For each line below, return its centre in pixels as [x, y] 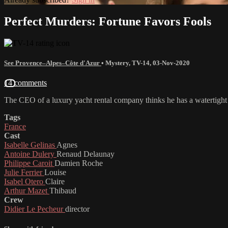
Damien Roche [79, 163]
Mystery [117, 63]
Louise [55, 172]
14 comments [25, 82]
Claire [55, 181]
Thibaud [63, 190]
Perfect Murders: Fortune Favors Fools [108, 21]
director [77, 209]
